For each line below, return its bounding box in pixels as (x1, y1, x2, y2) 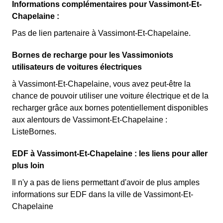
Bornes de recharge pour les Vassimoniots (12, 51, 173, 59)
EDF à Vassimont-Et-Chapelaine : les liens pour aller (12, 149, 208, 158)
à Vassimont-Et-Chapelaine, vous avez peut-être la (12, 80, 191, 88)
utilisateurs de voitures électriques (12, 63, 142, 71)
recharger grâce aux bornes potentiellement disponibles (12, 104, 208, 112)
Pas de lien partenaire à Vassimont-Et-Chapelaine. (12, 29, 191, 37)
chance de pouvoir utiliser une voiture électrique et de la (12, 92, 209, 100)
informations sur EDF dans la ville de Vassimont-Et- (12, 190, 193, 199)
